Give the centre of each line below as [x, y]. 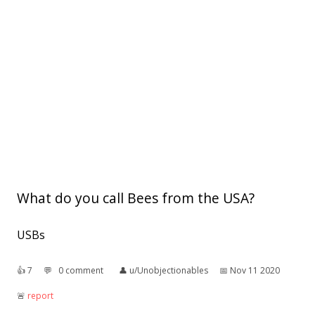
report [40, 296]
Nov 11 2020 [255, 271]
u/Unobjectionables [169, 271]
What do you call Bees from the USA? [136, 198]
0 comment [81, 271]
